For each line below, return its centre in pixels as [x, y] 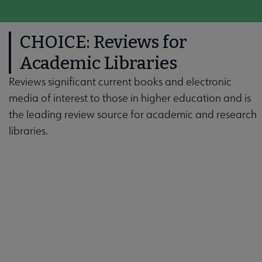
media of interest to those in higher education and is [130, 98]
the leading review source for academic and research [132, 115]
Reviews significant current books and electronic [120, 82]
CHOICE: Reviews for [103, 42]
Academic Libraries [98, 63]
